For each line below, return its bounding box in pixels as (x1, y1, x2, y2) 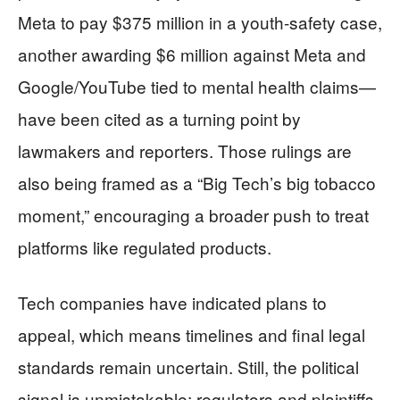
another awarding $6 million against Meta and (18, 41, 366, 66)
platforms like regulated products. (18, 234, 271, 259)
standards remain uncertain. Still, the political (18, 354, 359, 379)
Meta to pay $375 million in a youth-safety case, (18, 9, 382, 34)
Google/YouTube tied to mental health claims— (18, 73, 376, 98)
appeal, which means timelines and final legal (18, 321, 365, 346)
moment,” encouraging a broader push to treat (18, 202, 369, 227)
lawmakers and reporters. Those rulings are (18, 137, 352, 162)
